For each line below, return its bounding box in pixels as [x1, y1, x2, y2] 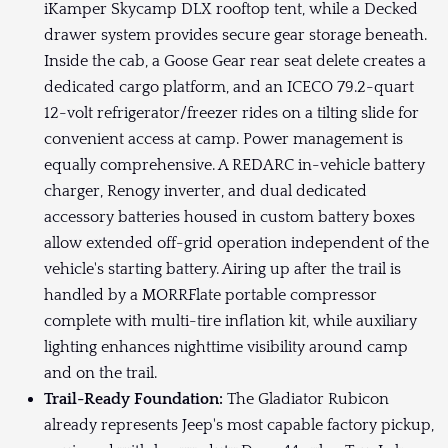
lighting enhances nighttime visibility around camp [44, 337, 408, 356]
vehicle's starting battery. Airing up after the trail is [44, 259, 401, 278]
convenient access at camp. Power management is [44, 129, 403, 148]
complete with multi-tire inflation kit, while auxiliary [44, 311, 417, 330]
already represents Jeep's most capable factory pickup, [44, 415, 434, 434]
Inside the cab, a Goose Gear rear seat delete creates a [44, 51, 426, 70]
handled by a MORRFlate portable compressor [44, 285, 377, 304]
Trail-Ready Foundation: [44, 389, 227, 408]
